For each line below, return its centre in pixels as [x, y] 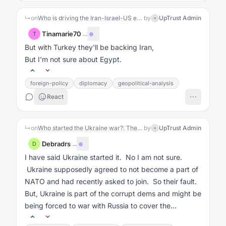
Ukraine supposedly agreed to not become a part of [111, 169]
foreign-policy [49, 83]
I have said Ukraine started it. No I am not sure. [103, 157]
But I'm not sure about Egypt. [73, 59]
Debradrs [56, 144]
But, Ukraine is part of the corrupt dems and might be [113, 193]
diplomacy [93, 83]
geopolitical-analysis [146, 83]
